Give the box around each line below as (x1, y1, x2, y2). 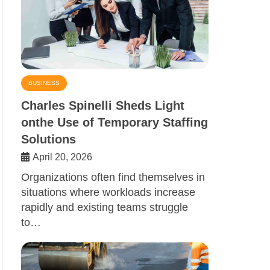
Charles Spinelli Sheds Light (21, 99, 184, 113)
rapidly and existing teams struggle (21, 201, 188, 214)
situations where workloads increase (21, 186, 195, 199)
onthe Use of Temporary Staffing (21, 116, 208, 130)
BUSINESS (28, 80, 60, 87)
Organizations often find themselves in (21, 171, 205, 184)
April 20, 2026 (33, 152, 92, 163)
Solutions (21, 133, 76, 146)
